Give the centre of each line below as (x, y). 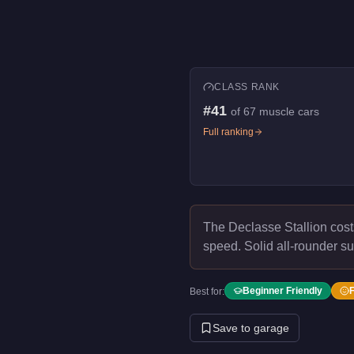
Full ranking (228, 132)
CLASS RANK (247, 87)
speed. (222, 246)
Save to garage (251, 328)
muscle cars (289, 111)
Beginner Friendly (282, 291)
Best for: (207, 292)
